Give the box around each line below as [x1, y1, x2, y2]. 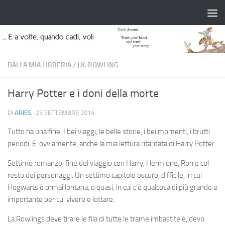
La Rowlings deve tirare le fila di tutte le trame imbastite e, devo [8, 214, 204, 223]
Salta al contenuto [14, 10, 76, 19]
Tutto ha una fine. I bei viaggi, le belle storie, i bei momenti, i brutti [8, 127, 210, 136]
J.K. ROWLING [77, 61, 119, 69]
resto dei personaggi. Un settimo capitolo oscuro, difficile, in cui [8, 171, 202, 180]
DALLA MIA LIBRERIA [8, 61, 71, 69]
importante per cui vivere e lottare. [8, 195, 115, 204]
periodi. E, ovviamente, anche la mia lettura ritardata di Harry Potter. [8, 139, 216, 148]
